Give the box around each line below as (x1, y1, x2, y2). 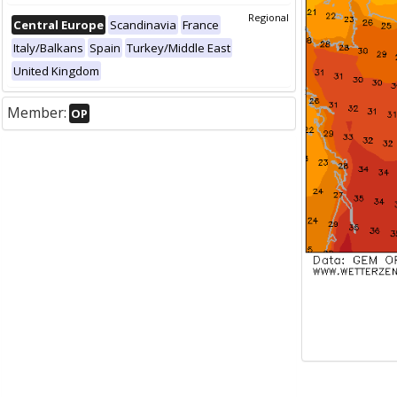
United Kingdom (13, 63, 99, 79)
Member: (7, 103, 66, 122)
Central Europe (13, 17, 104, 33)
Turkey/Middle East (127, 40, 230, 56)
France (183, 17, 219, 33)
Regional (248, 11, 289, 24)
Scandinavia (110, 17, 176, 33)
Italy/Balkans (13, 40, 83, 56)
